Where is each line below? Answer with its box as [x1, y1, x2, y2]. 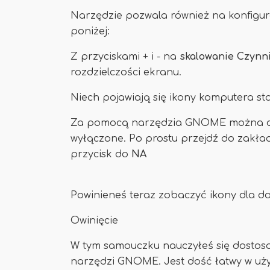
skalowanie [180, 51, 234, 62]
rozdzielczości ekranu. [71, 67, 181, 78]
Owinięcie [71, 215, 118, 226]
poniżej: [71, 26, 110, 37]
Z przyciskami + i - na [71, 51, 180, 62]
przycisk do [71, 149, 131, 160]
